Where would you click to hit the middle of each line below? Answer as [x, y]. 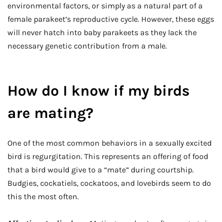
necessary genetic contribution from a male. [87, 46]
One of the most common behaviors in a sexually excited [110, 143]
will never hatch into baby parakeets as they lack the [102, 32]
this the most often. [43, 197]
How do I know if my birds [99, 91]
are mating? [51, 113]
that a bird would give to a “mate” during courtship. [101, 170]
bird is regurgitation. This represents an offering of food [108, 157]
